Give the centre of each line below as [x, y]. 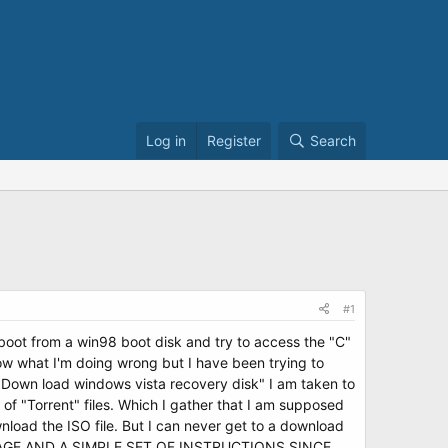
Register [234, 140]
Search [333, 140]
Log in [166, 140]
